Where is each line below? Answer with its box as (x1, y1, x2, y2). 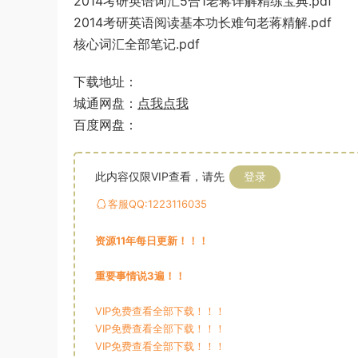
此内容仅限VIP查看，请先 (95, 169, 225, 183)
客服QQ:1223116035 (108, 197, 207, 210)
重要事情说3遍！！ (95, 269, 185, 282)
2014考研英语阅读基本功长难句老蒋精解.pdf (74, 14, 332, 30)
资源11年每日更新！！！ (95, 234, 209, 247)
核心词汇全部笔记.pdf (74, 36, 200, 52)
